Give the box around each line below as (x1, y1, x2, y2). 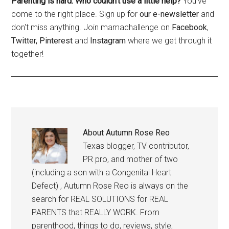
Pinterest (39, 36, 73, 46)
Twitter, (11, 36, 38, 46)
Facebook (172, 22, 208, 33)
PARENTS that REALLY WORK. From (32, 208, 160, 218)
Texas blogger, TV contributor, (83, 141, 190, 151)
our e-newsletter (140, 9, 199, 19)
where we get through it (126, 36, 212, 46)
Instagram (90, 36, 126, 46)
